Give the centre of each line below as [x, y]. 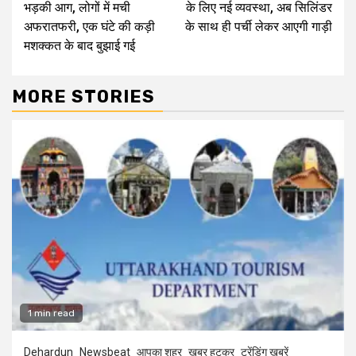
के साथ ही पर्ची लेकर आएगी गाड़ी [259, 26]
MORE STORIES [83, 96]
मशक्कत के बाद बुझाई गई [79, 45]
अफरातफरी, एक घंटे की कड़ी [89, 26]
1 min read [51, 313]
